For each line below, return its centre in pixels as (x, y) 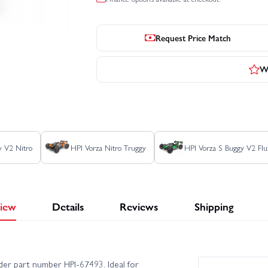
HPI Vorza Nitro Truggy (108, 147)
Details (68, 206)
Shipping (214, 206)
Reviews (139, 206)
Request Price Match (194, 37)
